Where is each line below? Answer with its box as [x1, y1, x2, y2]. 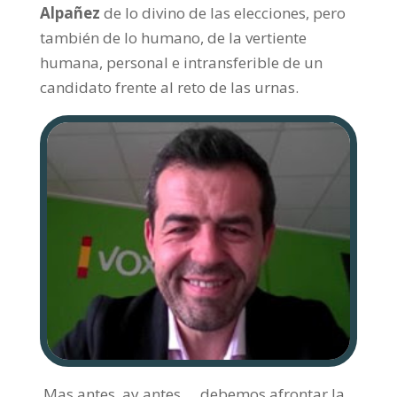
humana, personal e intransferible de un [39, 52, 323, 74]
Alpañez [39, 3, 100, 24]
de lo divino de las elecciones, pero [103, 3, 346, 24]
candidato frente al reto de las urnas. [39, 77, 299, 98]
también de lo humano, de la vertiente [39, 27, 307, 49]
